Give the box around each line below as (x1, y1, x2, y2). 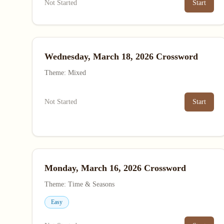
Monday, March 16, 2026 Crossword (44, 163, 186, 173)
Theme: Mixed (44, 69, 86, 76)
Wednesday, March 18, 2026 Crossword (44, 51, 198, 61)
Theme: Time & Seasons (44, 180, 114, 188)
